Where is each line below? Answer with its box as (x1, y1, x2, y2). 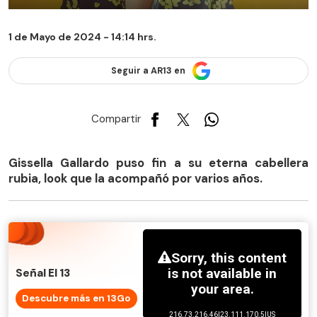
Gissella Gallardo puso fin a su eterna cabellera (8, 154, 309, 171)
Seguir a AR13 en (110, 65, 185, 77)
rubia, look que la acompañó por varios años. (8, 170, 263, 186)
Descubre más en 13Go (21, 292, 131, 305)
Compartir (91, 112, 141, 127)
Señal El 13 (16, 266, 70, 281)
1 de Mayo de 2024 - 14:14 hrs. (8, 30, 156, 44)
